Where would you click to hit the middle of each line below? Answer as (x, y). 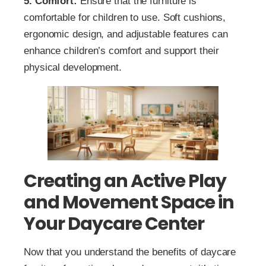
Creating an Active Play (125, 181)
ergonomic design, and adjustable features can (126, 34)
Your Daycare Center (114, 224)
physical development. (73, 67)
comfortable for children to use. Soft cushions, (125, 17)
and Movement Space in (129, 203)
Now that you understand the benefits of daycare (130, 252)
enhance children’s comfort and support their (121, 50)
